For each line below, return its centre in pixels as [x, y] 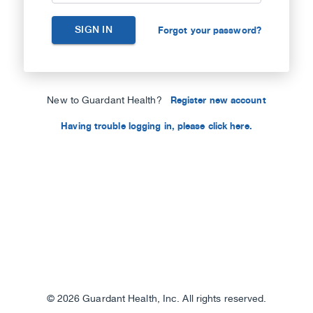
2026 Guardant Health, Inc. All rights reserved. [162, 299]
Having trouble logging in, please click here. [156, 126]
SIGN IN [94, 30]
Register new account [218, 100]
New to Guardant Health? [104, 101]
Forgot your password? [209, 30]
